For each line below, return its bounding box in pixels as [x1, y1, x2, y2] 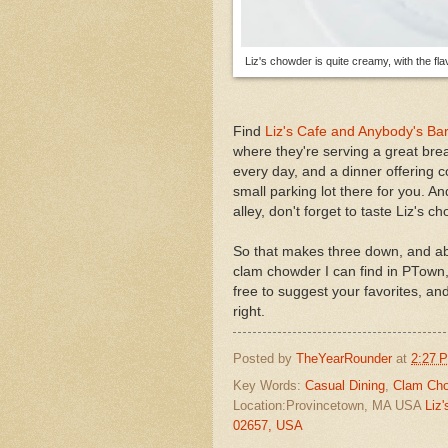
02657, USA [233, 417, 303, 433]
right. [233, 304, 265, 320]
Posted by [233, 350, 296, 366]
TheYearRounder [296, 350, 392, 366]
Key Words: [233, 377, 305, 393]
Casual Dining [305, 377, 385, 393]
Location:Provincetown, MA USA [233, 397, 425, 413]
